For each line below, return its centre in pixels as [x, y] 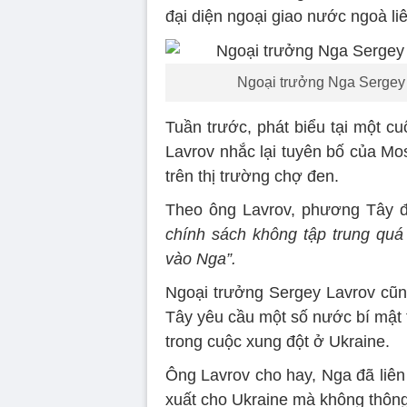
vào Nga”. [201, 258]
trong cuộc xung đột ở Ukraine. [278, 341]
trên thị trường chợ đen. [252, 176]
